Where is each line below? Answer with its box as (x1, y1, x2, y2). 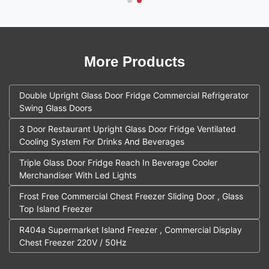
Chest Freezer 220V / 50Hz (19, 237, 127, 247)
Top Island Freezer (19, 203, 92, 214)
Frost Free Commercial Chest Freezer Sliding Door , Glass (19, 190, 243, 201)
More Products (84, 53, 185, 70)
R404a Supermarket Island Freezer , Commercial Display (19, 224, 242, 235)
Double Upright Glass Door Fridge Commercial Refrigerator (19, 89, 249, 100)
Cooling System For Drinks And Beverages (19, 136, 184, 147)
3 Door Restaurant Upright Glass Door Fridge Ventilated (19, 123, 236, 134)
